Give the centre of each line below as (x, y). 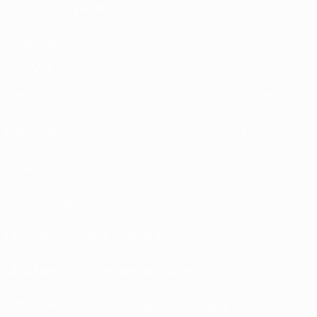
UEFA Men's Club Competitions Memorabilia (117, 306)
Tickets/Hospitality (54, 202)
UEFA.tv (25, 98)
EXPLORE (30, 66)
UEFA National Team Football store (94, 236)
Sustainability (41, 42)
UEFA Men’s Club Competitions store (99, 271)
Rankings (30, 167)
